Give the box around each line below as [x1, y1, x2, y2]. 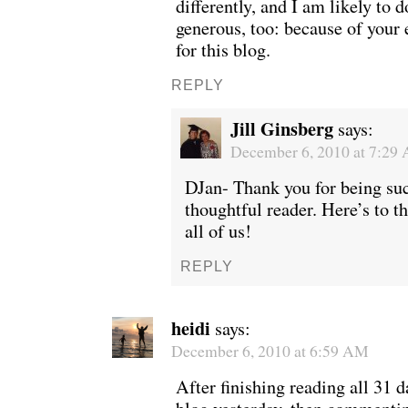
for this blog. [176, 36, 270, 62]
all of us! [185, 218, 251, 243]
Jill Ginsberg [230, 114, 333, 142]
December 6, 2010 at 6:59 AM [171, 339, 369, 362]
